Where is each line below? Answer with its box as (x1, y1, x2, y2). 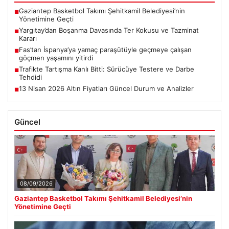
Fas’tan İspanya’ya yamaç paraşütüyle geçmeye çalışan (19, 45, 192, 54)
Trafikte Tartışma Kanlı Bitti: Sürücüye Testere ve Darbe (19, 65, 194, 74)
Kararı (19, 34, 37, 43)
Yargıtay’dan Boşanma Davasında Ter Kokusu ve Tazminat (19, 26, 199, 35)
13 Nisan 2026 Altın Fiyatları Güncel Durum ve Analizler (19, 84, 194, 93)
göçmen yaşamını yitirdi (19, 54, 93, 62)
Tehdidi (19, 73, 42, 82)
